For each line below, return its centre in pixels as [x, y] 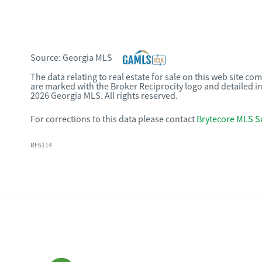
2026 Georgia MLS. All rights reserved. [104, 96]
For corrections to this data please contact [113, 119]
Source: [46, 58]
